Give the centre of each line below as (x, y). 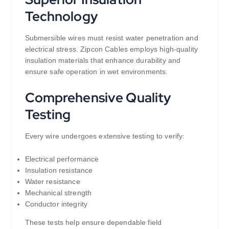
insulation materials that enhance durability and (103, 61)
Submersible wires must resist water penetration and (111, 38)
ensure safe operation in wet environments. (96, 72)
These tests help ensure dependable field (93, 223)
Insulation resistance (59, 170)
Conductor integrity (56, 204)
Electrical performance (62, 159)
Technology (61, 16)
